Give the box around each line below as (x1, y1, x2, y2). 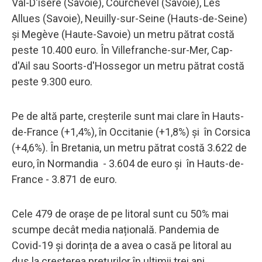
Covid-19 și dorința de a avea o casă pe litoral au (12, 239, 232, 251)
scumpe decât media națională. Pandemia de (12, 223, 219, 236)
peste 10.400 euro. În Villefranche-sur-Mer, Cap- (12, 43, 233, 56)
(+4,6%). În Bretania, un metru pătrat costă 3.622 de (12, 141, 247, 154)
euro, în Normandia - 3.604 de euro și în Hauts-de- (12, 157, 244, 170)
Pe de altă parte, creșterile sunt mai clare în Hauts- (12, 109, 244, 122)
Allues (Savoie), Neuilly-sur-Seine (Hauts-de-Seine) (12, 12, 247, 25)
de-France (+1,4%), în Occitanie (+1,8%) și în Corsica (12, 125, 250, 138)
